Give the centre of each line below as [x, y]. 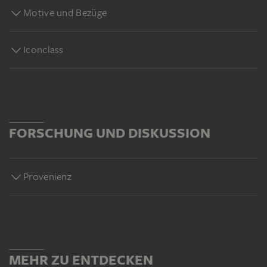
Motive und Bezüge [65, 12]
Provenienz [47, 176]
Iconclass [44, 49]
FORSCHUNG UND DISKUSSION [110, 132]
